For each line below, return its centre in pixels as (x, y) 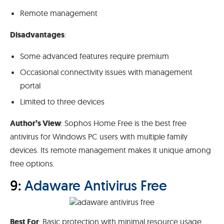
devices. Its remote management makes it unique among (110, 150)
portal (30, 85)
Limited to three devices (62, 101)
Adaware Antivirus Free (96, 185)
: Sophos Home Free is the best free (124, 123)
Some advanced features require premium (94, 56)
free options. (32, 163)
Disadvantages (37, 34)
